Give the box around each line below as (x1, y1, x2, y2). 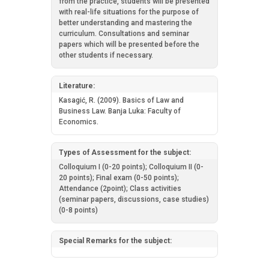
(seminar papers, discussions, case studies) (59, 195, 209, 204)
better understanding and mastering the (59, 19, 192, 27)
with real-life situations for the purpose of (59, 8, 199, 16)
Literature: (59, 82, 95, 90)
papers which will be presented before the (59, 40, 199, 49)
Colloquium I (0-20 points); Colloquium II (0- (59, 163, 204, 171)
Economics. (59, 118, 98, 126)
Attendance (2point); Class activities (59, 184, 181, 193)
